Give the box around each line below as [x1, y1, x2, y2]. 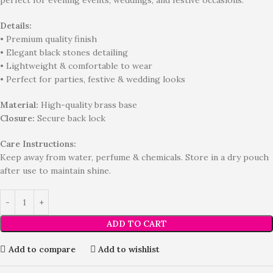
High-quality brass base [38, 99, 137, 110]
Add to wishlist [98, 243, 160, 255]
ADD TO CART [106, 218, 167, 229]
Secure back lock [35, 113, 105, 124]
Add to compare [8, 243, 76, 255]
